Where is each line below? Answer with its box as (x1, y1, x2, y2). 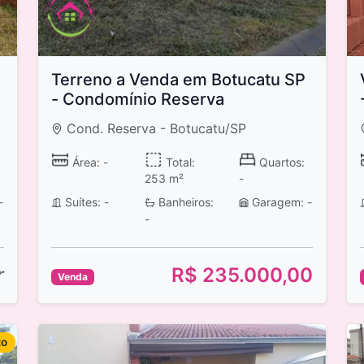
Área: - (68, 154, 108, 169)
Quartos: (256, 154, 305, 169)
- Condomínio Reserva (51, 89, 224, 109)
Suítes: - (61, 195, 109, 210)
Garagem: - (249, 195, 313, 210)
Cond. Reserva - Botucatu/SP (63, 119, 247, 136)
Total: (162, 154, 195, 169)
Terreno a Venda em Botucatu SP (51, 69, 305, 89)
